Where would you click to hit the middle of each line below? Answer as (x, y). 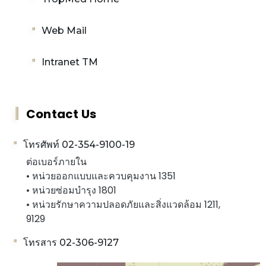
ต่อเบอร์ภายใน (56, 161)
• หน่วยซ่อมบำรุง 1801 (71, 190)
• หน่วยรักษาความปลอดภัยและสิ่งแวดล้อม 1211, (123, 204)
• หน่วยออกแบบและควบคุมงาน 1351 (101, 176)
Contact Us (61, 114)
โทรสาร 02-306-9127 (71, 242)
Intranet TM (70, 62)
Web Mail (64, 30)
